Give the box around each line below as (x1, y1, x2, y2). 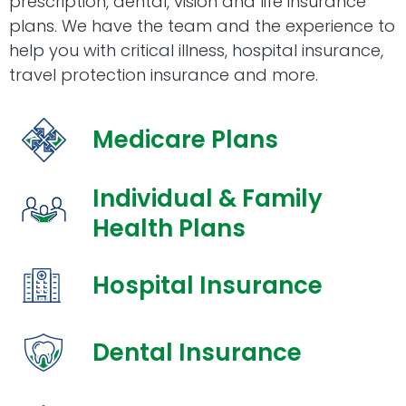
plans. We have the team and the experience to (9, 14, 395, 38)
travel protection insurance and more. (9, 63, 318, 87)
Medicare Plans (92, 123, 278, 157)
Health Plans (92, 212, 246, 246)
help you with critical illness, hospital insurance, (9, 39, 383, 63)
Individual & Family (92, 182, 323, 216)
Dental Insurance (92, 336, 302, 370)
